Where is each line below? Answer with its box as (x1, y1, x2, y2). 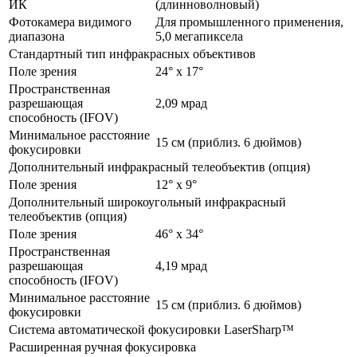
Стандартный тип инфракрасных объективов (9, 46, 256, 61)
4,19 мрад (155, 258, 207, 273)
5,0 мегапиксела (155, 29, 243, 43)
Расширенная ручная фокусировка (9, 339, 196, 354)
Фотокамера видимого (9, 14, 131, 29)
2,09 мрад (155, 96, 207, 110)
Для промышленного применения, (155, 14, 343, 29)
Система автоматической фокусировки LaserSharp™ (9, 322, 294, 336)
